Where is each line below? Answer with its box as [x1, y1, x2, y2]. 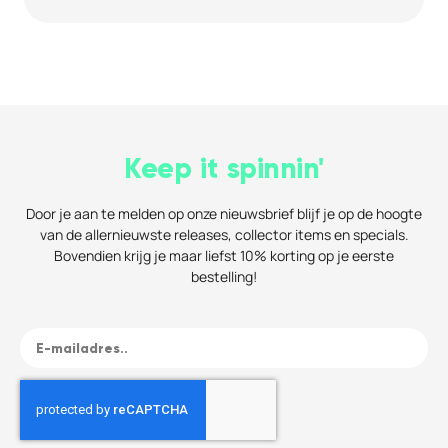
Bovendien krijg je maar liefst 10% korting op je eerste [54, 246, 394, 266]
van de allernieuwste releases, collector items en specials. [39, 225, 409, 245]
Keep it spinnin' [124, 151, 324, 187]
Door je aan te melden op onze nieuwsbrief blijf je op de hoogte [26, 204, 422, 224]
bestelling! [191, 267, 257, 287]
